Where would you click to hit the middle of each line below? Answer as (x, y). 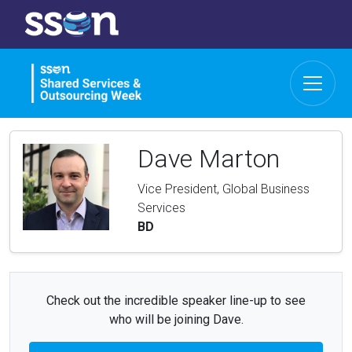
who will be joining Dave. (176, 319)
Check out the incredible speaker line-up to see (176, 300)
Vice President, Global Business (224, 189)
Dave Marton (209, 158)
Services (161, 207)
